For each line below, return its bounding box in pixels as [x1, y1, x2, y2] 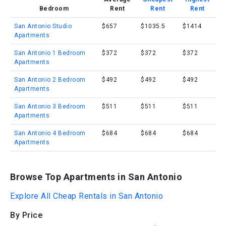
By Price [10, 210, 42, 220]
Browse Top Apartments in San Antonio [10, 172, 182, 182]
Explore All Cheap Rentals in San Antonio [10, 191, 163, 201]
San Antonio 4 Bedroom [14, 130, 86, 137]
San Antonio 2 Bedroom [14, 76, 86, 83]
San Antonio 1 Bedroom [14, 49, 86, 56]
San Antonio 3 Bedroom [14, 103, 86, 110]
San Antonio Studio [14, 23, 72, 30]
